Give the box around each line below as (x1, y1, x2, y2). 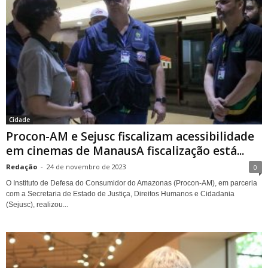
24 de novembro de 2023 (47, 162, 126, 172)
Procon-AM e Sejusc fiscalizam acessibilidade (6, 129, 254, 145)
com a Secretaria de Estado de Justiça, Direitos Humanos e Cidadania (6, 190, 234, 199)
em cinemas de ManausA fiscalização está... (6, 143, 244, 159)
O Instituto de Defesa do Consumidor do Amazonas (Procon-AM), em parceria (6, 179, 257, 188)
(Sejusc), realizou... (6, 200, 68, 209)
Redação (6, 162, 37, 172)
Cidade (9, 115, 30, 124)
